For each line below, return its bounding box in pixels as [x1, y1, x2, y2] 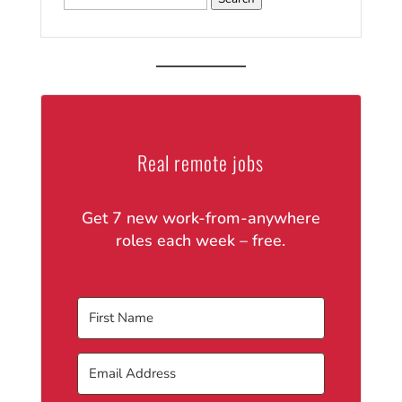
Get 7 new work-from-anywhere [81, 206, 320, 229]
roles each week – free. [116, 229, 286, 251]
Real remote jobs [137, 147, 265, 177]
